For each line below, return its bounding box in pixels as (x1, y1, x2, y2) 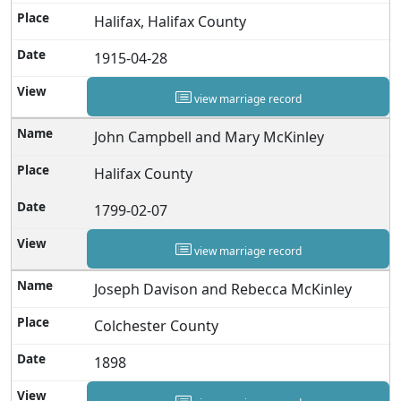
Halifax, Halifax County (94, 11, 247, 31)
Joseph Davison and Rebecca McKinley (94, 278, 353, 299)
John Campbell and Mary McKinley (94, 126, 325, 147)
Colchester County (94, 315, 219, 336)
